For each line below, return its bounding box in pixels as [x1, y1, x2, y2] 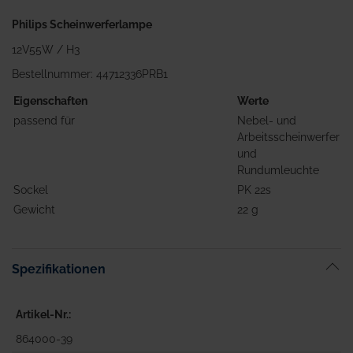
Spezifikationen [12, 261, 106, 277]
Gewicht [13, 203, 55, 216]
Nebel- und [237, 113, 296, 127]
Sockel [13, 183, 48, 196]
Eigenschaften [13, 94, 87, 107]
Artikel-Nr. [16, 307, 69, 321]
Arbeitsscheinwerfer [237, 130, 340, 143]
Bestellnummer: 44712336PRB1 [12, 68, 168, 81]
